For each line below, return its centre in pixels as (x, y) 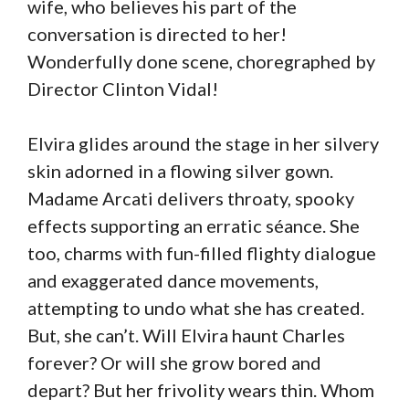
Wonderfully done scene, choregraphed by (201, 61)
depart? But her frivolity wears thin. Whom (201, 389)
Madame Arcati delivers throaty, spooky (191, 198)
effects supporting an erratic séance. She (194, 225)
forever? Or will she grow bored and (174, 362)
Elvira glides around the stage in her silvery (203, 143)
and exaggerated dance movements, (173, 280)
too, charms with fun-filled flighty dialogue (202, 252)
